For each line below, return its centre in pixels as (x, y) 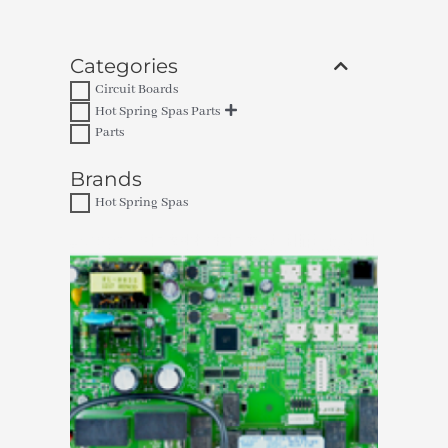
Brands (106, 178)
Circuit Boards (136, 90)
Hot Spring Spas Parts (157, 111)
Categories (124, 66)
